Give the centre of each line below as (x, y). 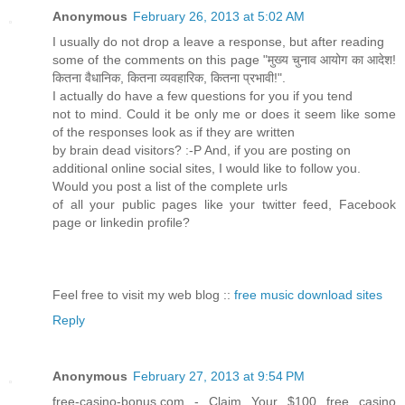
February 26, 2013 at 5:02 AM (219, 16)
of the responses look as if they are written (174, 132)
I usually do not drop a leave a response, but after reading (218, 41)
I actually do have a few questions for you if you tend (202, 95)
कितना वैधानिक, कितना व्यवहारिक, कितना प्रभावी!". (169, 77)
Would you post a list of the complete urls (170, 186)
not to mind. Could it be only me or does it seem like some (224, 113)
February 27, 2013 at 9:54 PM (219, 376)
